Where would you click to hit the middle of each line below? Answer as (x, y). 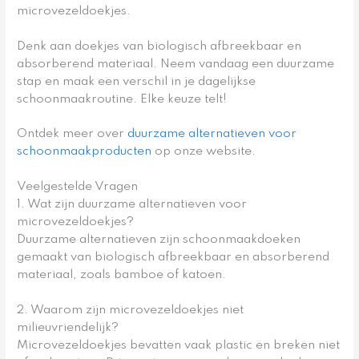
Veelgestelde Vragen (78, 187)
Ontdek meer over (73, 134)
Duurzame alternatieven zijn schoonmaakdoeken (159, 240)
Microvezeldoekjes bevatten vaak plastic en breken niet (179, 346)
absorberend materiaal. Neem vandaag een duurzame (176, 64)
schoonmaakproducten (85, 152)
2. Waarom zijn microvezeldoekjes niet (131, 311)
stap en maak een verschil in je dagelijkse (137, 81)
